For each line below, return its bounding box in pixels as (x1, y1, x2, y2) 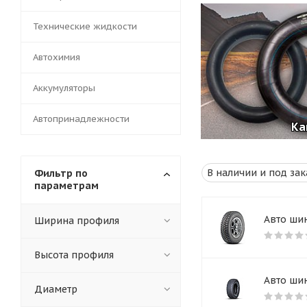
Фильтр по (34, 167, 88, 180)
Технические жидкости (33, 21, 137, 33)
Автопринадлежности (33, 113, 130, 125)
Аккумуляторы (33, 82, 95, 95)
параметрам (34, 180, 99, 193)
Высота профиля (34, 249, 114, 262)
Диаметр (34, 283, 77, 296)
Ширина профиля (34, 214, 119, 228)
